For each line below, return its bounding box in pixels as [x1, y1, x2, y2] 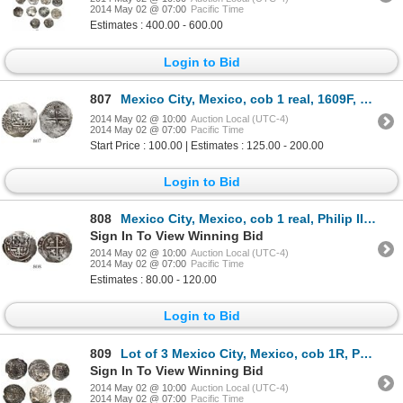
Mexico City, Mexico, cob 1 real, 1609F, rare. [121, 91, 360, 106]
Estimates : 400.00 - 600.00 [90, 19, 223, 32]
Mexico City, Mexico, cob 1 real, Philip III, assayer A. [121, 211, 363, 227]
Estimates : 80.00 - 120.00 [90, 273, 217, 287]
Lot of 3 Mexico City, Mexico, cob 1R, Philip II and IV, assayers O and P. [121, 345, 360, 361]
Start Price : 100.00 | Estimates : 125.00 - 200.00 [90, 139, 324, 152]
